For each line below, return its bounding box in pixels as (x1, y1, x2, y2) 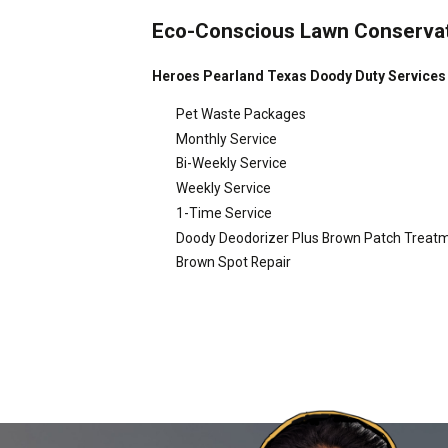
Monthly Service (175, 130, 277, 147)
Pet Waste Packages (175, 105, 306, 122)
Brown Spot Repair (175, 254, 291, 271)
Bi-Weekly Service (175, 155, 287, 172)
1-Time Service (175, 204, 272, 221)
